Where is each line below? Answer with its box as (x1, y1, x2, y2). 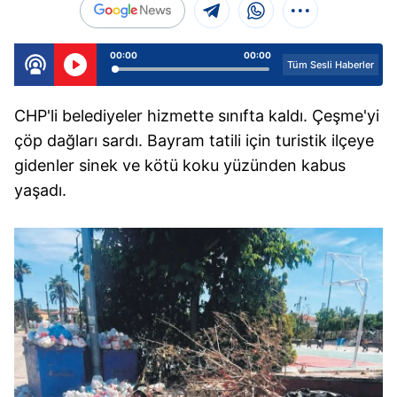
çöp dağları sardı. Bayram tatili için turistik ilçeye (14, 131, 374, 150)
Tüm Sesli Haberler (287, 58, 374, 71)
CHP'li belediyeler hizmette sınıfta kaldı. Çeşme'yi (14, 106, 379, 125)
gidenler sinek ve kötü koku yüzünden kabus (14, 156, 346, 175)
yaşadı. (14, 181, 66, 199)
